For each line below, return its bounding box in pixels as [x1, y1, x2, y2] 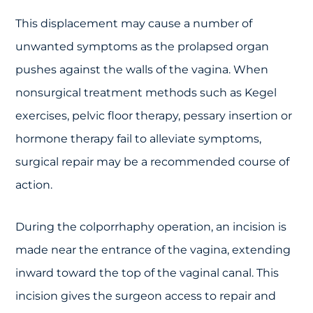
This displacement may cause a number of [15, 16, 253, 30]
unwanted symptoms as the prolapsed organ [15, 39, 270, 53]
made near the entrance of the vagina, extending [15, 242, 291, 256]
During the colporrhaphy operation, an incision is [15, 219, 287, 233]
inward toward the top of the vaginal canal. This [15, 265, 279, 279]
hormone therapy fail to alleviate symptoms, [15, 131, 262, 145]
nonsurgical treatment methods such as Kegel [15, 85, 277, 99]
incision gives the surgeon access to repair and [15, 289, 277, 303]
